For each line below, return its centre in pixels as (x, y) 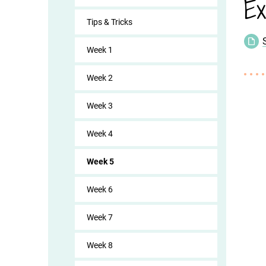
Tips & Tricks (109, 22)
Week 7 (99, 217)
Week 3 (99, 106)
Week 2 (99, 78)
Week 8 (99, 245)
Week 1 (99, 50)
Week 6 (99, 189)
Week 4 (99, 134)
